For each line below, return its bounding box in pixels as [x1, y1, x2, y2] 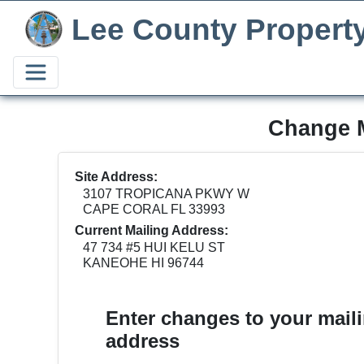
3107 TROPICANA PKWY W [82, 187, 249, 201]
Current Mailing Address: [74, 223, 228, 237]
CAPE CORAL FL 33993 [82, 202, 225, 216]
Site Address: [74, 170, 158, 184]
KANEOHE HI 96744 [82, 256, 204, 270]
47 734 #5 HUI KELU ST [82, 240, 225, 254]
